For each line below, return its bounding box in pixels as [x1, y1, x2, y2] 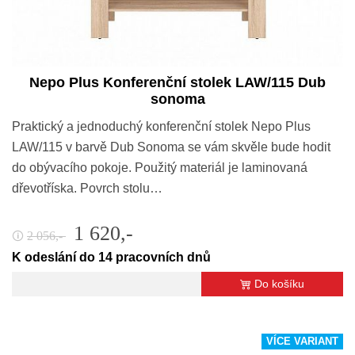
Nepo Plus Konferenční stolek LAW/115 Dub [29, 74, 326, 91]
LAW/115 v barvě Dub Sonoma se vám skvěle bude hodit [12, 140, 330, 155]
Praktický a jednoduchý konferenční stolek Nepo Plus [12, 120, 311, 134]
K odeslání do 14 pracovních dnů [12, 250, 211, 265]
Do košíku [254, 277, 304, 291]
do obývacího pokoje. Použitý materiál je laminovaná [12, 161, 307, 175]
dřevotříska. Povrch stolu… [12, 181, 162, 196]
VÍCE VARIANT [266, 336, 338, 348]
